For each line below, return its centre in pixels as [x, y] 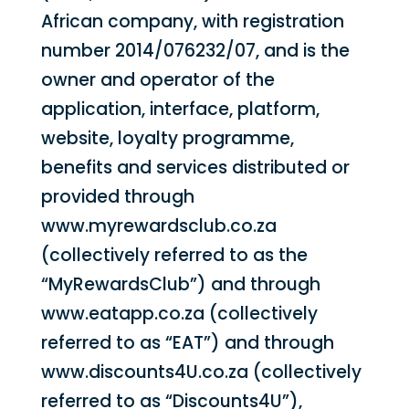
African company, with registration [192, 21]
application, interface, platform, [180, 109]
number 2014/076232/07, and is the [195, 51]
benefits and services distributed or [195, 168]
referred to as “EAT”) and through [187, 343]
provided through [117, 197]
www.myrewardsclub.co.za [158, 226]
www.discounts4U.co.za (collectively [201, 372]
